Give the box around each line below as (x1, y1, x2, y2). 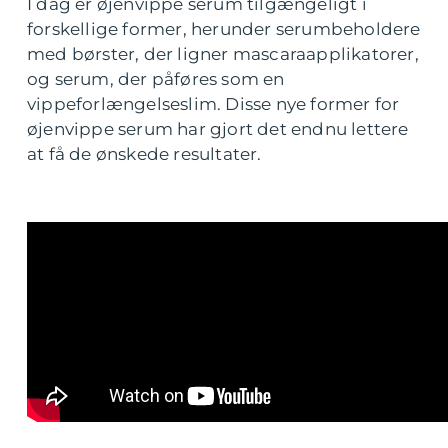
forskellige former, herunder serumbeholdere (27, 19, 421, 40)
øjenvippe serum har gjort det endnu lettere (27, 119, 409, 140)
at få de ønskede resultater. (27, 144, 262, 165)
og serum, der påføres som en (27, 69, 285, 90)
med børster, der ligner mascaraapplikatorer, (27, 44, 419, 65)
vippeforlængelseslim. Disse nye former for (27, 94, 400, 115)
